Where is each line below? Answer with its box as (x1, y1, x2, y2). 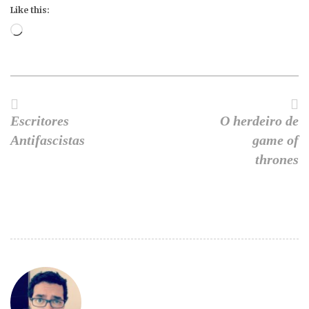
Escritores (10, 113, 69, 129)
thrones (255, 152, 299, 168)
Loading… (22, 26, 64, 38)
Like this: (10, 5, 50, 16)
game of (252, 132, 299, 148)
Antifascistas (10, 132, 85, 148)
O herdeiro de (220, 113, 299, 129)
